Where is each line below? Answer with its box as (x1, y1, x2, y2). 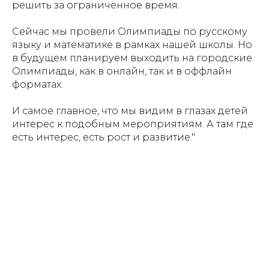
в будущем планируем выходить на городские (12, 52, 252, 64)
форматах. (12, 79, 63, 90)
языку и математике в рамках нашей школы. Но (12, 39, 252, 50)
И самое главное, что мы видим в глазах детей (12, 105, 248, 116)
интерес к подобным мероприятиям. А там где (12, 118, 253, 130)
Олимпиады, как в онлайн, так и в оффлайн (12, 65, 232, 77)
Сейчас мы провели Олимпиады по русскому (12, 26, 247, 37)
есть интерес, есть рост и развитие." (12, 131, 195, 143)
